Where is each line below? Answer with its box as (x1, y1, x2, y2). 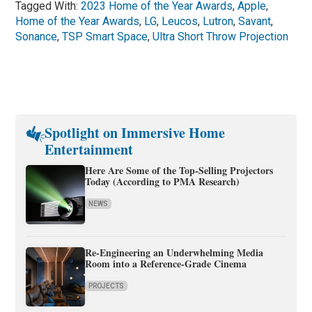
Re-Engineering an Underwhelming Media (85, 244, 264, 260)
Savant (238, 14, 272, 28)
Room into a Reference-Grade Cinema (85, 256, 247, 271)
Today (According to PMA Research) (85, 173, 240, 189)
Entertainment (45, 139, 133, 159)
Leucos (162, 14, 198, 28)
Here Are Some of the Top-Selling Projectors (85, 162, 274, 178)
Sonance (15, 29, 58, 43)
